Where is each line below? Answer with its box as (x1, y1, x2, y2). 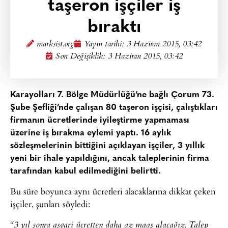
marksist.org (37, 38, 74, 51)
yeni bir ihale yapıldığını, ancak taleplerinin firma (10, 154, 209, 163)
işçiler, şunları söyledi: (10, 197, 90, 211)
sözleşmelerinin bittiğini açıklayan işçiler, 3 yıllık (10, 141, 205, 150)
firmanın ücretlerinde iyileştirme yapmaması (10, 116, 189, 125)
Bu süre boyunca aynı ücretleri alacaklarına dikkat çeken (10, 185, 216, 198)
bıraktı (87, 19, 141, 37)
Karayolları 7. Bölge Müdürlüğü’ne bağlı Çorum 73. (10, 91, 214, 99)
